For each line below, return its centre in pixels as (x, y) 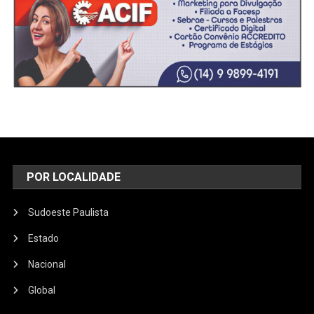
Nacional (47, 265)
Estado (44, 239)
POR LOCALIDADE (74, 177)
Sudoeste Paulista (69, 213)
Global (42, 291)
